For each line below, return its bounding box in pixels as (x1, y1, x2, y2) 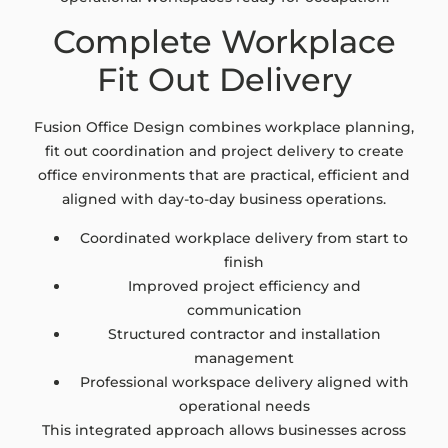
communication (186, 300, 302, 319)
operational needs (178, 396, 310, 415)
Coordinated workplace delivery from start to (80, 228, 408, 247)
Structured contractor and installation (107, 324, 381, 343)
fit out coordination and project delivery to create (44, 142, 404, 161)
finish (224, 252, 264, 271)
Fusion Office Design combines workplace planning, (34, 118, 414, 137)
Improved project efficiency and (127, 276, 361, 295)
